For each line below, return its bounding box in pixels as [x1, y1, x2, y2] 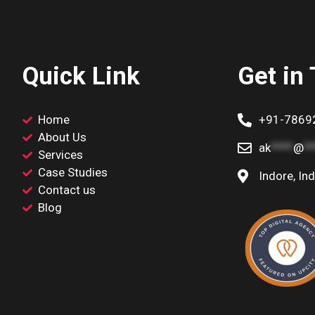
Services [38, 148, 84, 162]
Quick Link [22, 62, 140, 91]
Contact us [38, 183, 96, 197]
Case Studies [38, 165, 108, 179]
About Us [38, 130, 87, 144]
